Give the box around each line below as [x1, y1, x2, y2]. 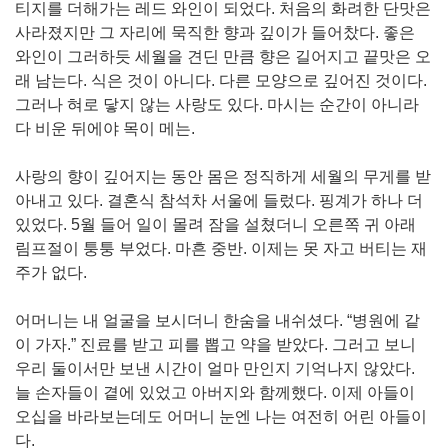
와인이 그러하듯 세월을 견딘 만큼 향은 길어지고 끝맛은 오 [15, 48, 431, 65]
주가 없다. [15, 264, 87, 281]
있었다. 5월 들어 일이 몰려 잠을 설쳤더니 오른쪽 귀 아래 [15, 216, 416, 233]
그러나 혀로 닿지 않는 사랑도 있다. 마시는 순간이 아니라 [15, 96, 419, 113]
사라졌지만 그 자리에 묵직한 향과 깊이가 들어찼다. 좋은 [15, 24, 415, 41]
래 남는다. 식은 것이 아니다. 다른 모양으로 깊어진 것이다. [15, 72, 427, 89]
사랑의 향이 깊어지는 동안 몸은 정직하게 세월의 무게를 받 [15, 168, 431, 185]
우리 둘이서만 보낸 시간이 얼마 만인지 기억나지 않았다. [15, 360, 415, 377]
